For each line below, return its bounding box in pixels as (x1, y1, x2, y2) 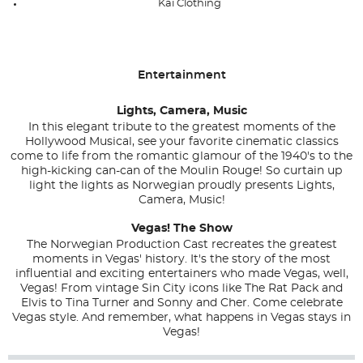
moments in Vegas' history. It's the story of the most (32, 254, 331, 266)
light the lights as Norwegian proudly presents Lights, (28, 180, 335, 192)
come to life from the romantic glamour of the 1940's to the (11, 151, 352, 163)
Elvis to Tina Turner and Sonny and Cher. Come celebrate (20, 297, 343, 310)
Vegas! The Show (130, 223, 233, 235)
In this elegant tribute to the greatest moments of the (28, 122, 335, 134)
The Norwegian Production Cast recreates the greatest (26, 239, 337, 251)
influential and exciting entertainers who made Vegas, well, (15, 268, 348, 280)
